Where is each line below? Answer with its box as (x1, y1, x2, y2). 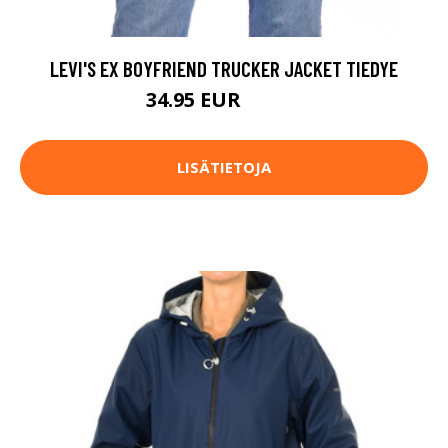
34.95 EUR (146, 85, 246, 113)
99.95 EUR (246, 93, 302, 111)
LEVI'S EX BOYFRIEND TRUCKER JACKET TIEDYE (50, 55, 398, 81)
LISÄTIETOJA (177, 157, 271, 178)
